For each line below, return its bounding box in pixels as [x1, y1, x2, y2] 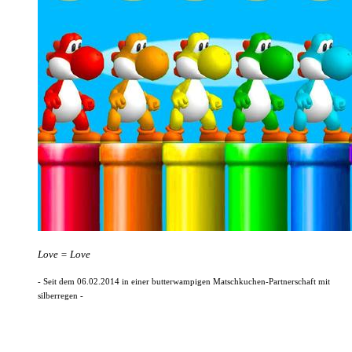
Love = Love [38, 247, 90, 260]
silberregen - [38, 291, 83, 300]
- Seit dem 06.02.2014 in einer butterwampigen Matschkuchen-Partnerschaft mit [38, 277, 330, 286]
